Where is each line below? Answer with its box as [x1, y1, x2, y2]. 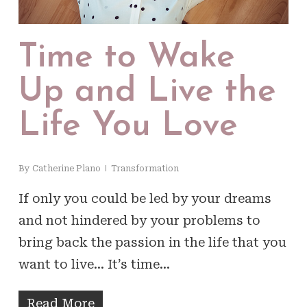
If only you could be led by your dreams [18, 191, 271, 206]
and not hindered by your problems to [18, 212, 260, 228]
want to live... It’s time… [18, 256, 170, 271]
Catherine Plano [32, 163, 101, 173]
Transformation [110, 163, 179, 173]
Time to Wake [18, 40, 235, 75]
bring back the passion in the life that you [18, 234, 286, 249]
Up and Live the [18, 74, 276, 110]
